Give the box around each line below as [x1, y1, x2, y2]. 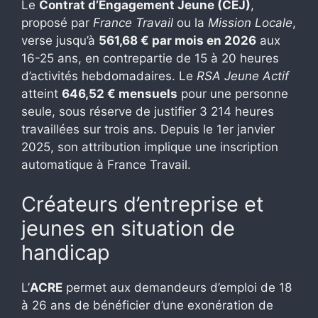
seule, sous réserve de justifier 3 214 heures [21, 104, 274, 119]
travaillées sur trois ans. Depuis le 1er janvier [21, 122, 275, 137]
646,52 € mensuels [62, 87, 177, 102]
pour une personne [177, 87, 288, 102]
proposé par [21, 16, 93, 31]
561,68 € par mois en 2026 [99, 33, 256, 48]
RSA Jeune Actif [197, 69, 289, 84]
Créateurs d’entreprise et [21, 191, 264, 216]
